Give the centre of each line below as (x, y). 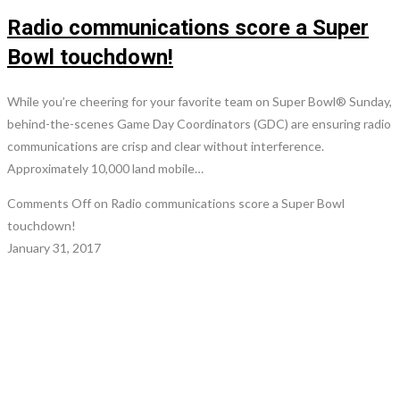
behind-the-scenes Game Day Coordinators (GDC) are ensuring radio (199, 123)
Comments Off (49, 203)
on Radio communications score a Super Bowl (218, 203)
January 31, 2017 (54, 247)
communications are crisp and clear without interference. (166, 146)
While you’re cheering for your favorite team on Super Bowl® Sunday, (200, 101)
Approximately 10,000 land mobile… (105, 168)
